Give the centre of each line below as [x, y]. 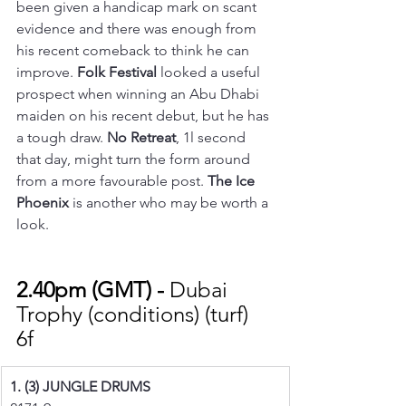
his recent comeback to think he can [135, 50]
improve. [47, 72]
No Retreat [141, 137]
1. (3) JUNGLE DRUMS [80, 386]
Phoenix [43, 202]
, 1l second [213, 137]
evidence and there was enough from [138, 28]
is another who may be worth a [170, 202]
